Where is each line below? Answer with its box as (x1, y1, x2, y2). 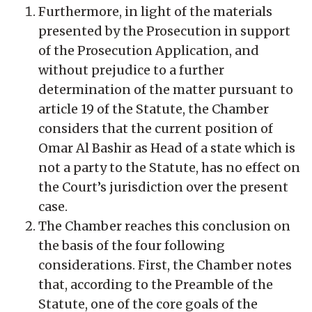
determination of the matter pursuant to (38, 81, 293, 97)
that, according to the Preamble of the (38, 276, 273, 292)
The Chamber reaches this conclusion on (38, 217, 290, 234)
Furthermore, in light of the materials (38, 3, 272, 19)
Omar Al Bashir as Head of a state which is (38, 139, 295, 156)
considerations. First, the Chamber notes (38, 256, 292, 273)
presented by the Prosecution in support (38, 22, 290, 39)
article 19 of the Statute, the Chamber (38, 100, 269, 117)
